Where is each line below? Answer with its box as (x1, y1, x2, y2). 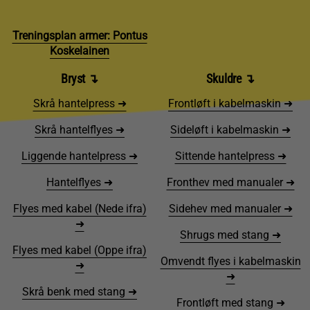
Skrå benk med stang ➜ (22, 285, 137, 299)
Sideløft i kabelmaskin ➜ (170, 123, 291, 137)
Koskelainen (50, 44, 109, 57)
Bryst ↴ (61, 71, 98, 86)
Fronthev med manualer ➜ (166, 176, 295, 190)
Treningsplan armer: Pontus (12, 28, 147, 42)
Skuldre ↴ (206, 71, 255, 86)
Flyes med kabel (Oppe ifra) (12, 244, 147, 257)
